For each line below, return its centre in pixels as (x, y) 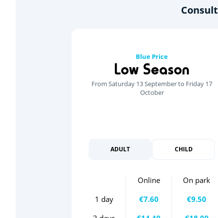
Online (149, 180)
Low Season (152, 69)
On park (197, 180)
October (152, 92)
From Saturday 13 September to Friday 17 (152, 83)
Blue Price (152, 56)
